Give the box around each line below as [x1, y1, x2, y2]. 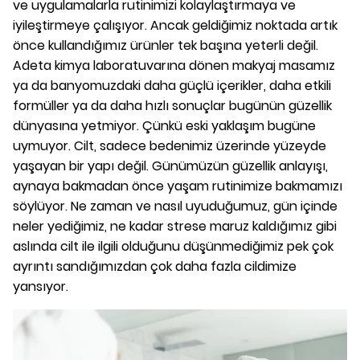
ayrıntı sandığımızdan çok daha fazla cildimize [13, 257, 297, 276]
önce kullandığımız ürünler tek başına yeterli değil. [13, 36, 318, 55]
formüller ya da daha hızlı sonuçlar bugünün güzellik [13, 96, 332, 115]
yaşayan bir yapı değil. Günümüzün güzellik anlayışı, [13, 157, 328, 175]
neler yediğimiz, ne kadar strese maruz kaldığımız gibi [13, 217, 337, 235]
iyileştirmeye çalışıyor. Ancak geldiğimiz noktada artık [13, 16, 337, 35]
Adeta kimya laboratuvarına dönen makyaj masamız [13, 56, 335, 75]
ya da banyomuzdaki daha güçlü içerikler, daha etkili [13, 76, 331, 95]
